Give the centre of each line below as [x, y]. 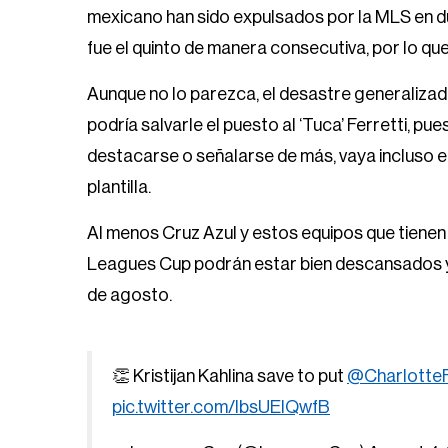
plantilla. [119, 187]
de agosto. [129, 295]
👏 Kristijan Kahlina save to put [229, 376]
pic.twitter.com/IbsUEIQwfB [221, 407]
